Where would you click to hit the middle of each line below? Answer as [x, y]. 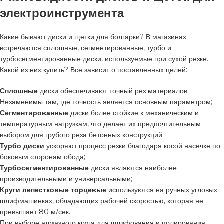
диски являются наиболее [133, 168]
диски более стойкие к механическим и [135, 113]
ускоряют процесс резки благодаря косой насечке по [132, 146]
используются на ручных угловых [162, 190]
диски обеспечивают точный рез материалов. [113, 91]
